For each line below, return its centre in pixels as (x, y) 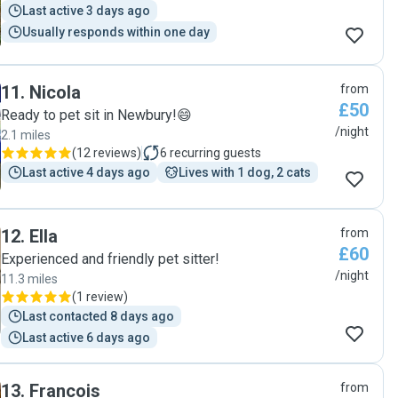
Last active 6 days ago (86, 338)
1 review (100, 297)
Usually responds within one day (116, 32)
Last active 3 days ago (86, 11)
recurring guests (215, 153)
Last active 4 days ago (86, 172)
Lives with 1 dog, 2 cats (245, 172)
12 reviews (107, 153)
